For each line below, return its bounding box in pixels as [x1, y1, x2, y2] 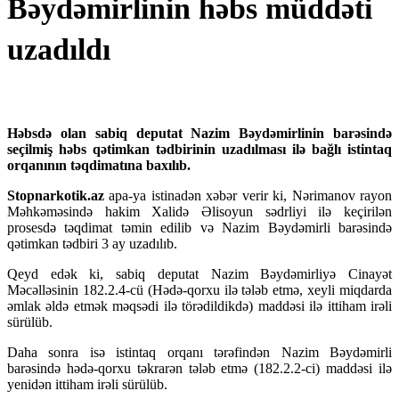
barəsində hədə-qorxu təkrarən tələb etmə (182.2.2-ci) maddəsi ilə [7, 361, 392, 377]
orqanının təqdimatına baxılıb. [7, 158, 191, 174]
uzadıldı [7, 33, 110, 67]
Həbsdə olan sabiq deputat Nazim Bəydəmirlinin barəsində [7, 126, 392, 142]
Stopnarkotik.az [7, 188, 104, 204]
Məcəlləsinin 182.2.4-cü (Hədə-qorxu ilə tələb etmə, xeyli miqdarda [7, 282, 392, 298]
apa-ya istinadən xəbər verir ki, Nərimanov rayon [104, 188, 392, 204]
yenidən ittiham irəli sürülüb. [7, 377, 167, 393]
